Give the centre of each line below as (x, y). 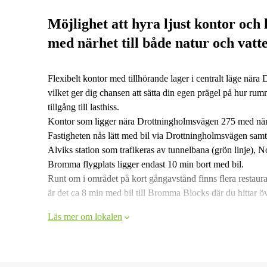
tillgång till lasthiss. (83, 107)
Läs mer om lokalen (85, 217)
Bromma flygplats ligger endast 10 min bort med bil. (146, 164)
